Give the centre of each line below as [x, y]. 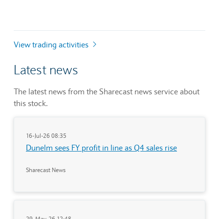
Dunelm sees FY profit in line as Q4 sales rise [101, 147]
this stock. [31, 103]
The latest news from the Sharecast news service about [107, 91]
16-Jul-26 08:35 [46, 135]
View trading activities [52, 44]
